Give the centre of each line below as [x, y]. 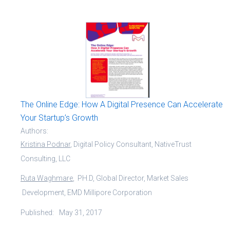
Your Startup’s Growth [59, 118]
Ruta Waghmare [47, 178]
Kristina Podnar [45, 144]
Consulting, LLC [45, 158]
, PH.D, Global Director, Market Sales [131, 178]
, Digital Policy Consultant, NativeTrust [131, 144]
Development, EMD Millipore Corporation [86, 192]
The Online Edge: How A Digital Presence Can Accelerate [122, 104]
